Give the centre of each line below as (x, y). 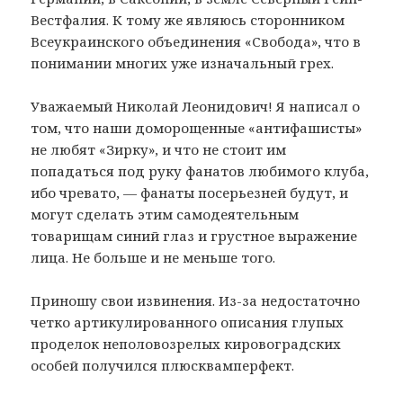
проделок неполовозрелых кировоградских (186, 344)
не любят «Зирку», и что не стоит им (159, 150)
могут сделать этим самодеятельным (165, 215)
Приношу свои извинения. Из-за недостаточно (196, 301)
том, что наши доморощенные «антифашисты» (197, 128)
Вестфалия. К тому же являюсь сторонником (188, 20)
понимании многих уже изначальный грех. (183, 63)
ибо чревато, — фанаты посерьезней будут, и (190, 193)
